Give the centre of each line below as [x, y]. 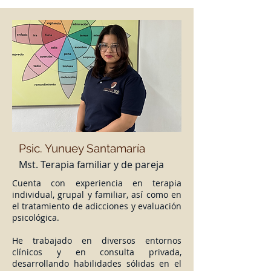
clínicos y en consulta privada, [97, 252]
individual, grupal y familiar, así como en [97, 194]
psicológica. [36, 217]
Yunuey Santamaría [95, 148]
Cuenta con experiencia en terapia [97, 183]
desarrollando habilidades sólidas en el [97, 263]
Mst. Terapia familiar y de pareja [91, 165]
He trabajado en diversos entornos [97, 240]
